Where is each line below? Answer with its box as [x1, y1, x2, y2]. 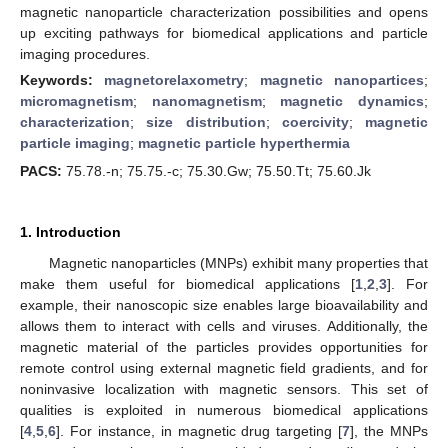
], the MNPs [350, 423, 429, 439]
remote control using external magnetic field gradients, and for [20, 360, 428, 376]
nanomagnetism [151, 92, 262, 109]
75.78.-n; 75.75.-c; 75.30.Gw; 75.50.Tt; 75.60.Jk [62, 163, 371, 179]
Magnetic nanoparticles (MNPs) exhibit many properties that [48, 255, 428, 271]
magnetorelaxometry [104, 71, 245, 88]
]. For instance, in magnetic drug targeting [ [56, 423, 343, 439]
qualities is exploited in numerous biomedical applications [20, 402, 428, 418]
